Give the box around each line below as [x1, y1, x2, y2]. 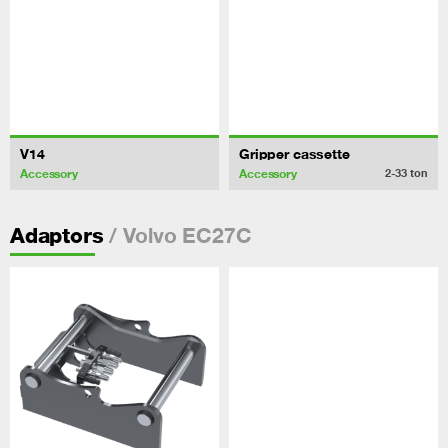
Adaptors [10, 223, 104, 249]
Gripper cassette [239, 144, 350, 162]
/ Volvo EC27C [103, 222, 252, 249]
